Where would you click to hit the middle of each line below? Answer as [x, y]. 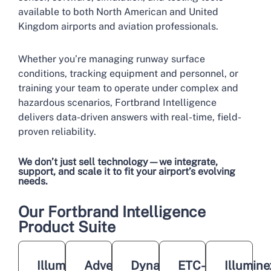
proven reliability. [57, 132]
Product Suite [67, 227]
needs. [33, 181]
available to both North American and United [118, 12]
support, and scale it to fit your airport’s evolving [127, 171]
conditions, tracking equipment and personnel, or [128, 73]
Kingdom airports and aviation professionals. [118, 26]
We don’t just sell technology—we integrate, [118, 162]
